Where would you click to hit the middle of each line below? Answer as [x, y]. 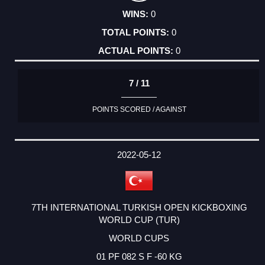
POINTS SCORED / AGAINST [139, 110]
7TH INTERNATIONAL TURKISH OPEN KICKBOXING [139, 207]
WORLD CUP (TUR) [139, 219]
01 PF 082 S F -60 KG [139, 256]
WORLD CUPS [139, 238]
